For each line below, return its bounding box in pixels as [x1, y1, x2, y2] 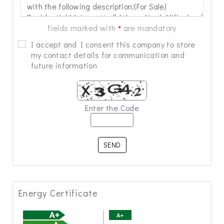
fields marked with [47, 22, 118, 33]
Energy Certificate [18, 187, 98, 199]
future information [31, 60, 97, 70]
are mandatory [121, 22, 176, 33]
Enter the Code [84, 102, 139, 113]
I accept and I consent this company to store [31, 39, 195, 49]
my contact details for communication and [31, 49, 184, 60]
